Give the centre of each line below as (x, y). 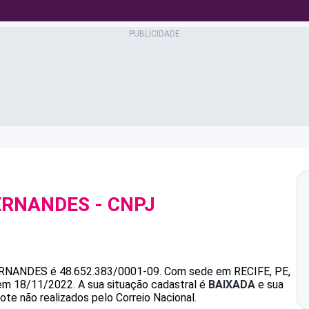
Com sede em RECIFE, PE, (227, 271)
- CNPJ (122, 205)
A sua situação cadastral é (142, 285)
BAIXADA (232, 285)
